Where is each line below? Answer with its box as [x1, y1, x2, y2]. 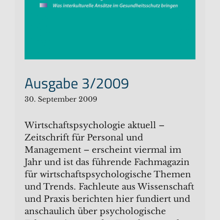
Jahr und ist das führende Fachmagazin [25, 157, 190, 167]
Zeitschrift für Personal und [25, 132, 143, 143]
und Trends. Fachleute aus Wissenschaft [25, 181, 194, 192]
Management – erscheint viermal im [25, 144, 181, 155]
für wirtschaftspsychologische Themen [25, 169, 191, 180]
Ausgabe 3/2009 [25, 71, 129, 94]
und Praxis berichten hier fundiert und [25, 193, 190, 204]
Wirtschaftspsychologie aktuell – [25, 120, 165, 131]
